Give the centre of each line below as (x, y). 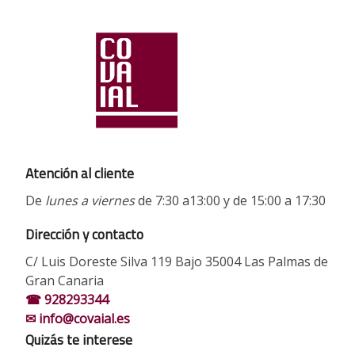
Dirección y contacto (84, 234)
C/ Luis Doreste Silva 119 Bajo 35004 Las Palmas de (177, 261)
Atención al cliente (80, 174)
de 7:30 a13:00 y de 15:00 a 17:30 (230, 200)
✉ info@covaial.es (78, 318)
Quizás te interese (79, 339)
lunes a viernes (90, 200)
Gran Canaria (65, 280)
